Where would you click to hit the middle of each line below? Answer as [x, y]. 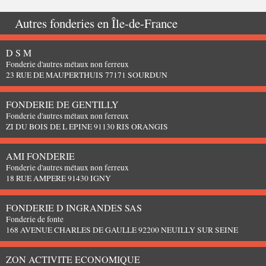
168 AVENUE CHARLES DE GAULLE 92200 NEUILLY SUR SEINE [122, 229]
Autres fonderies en [63, 23]
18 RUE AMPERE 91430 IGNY [58, 178]
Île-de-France [145, 23]
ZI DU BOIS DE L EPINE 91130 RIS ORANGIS [87, 126]
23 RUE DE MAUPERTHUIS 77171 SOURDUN [87, 75]
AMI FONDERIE [40, 156]
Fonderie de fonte [35, 219]
